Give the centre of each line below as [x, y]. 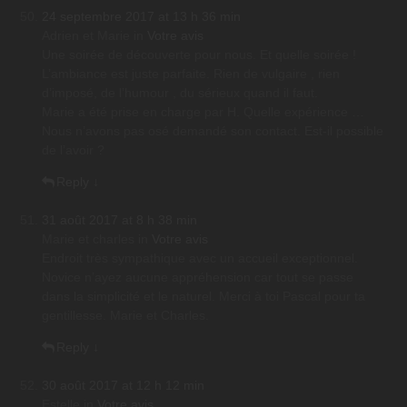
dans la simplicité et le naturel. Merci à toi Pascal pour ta [203, 297]
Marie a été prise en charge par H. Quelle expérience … [203, 112]
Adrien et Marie [86, 36]
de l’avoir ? [73, 150]
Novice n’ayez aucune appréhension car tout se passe [198, 278]
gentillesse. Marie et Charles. [125, 316]
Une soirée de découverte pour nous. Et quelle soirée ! [199, 55]
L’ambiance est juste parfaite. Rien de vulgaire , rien [191, 74]
